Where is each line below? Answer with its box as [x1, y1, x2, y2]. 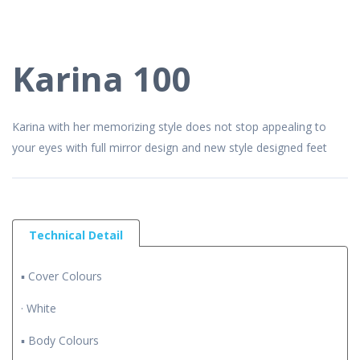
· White [21, 300, 56, 316]
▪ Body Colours [21, 332, 99, 348]
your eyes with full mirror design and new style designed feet [12, 139, 327, 155]
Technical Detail [29, 227, 123, 243]
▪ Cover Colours [21, 268, 102, 284]
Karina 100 [12, 55, 190, 101]
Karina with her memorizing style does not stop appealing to [12, 118, 326, 134]
